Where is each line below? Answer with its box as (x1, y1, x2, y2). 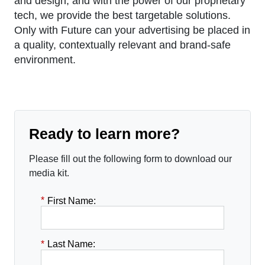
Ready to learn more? (29, 125, 180, 142)
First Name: (47, 195, 96, 206)
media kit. (29, 167, 69, 178)
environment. (14, 53, 76, 66)
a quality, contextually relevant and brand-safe (14, 38, 231, 51)
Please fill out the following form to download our (29, 153, 232, 164)
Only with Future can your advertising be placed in (14, 24, 250, 36)
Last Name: (47, 239, 95, 250)
